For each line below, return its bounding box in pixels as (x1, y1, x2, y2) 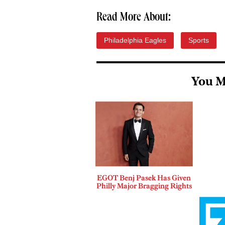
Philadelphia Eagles (104, 36, 166, 44)
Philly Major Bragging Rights (96, 181, 192, 190)
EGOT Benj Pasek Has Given (97, 173, 191, 182)
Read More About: (96, 12, 171, 24)
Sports (188, 36, 209, 44)
